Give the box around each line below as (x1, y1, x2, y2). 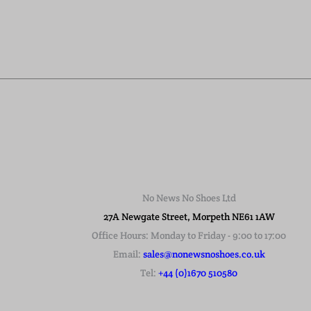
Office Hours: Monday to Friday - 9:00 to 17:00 (92, 229, 286, 242)
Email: (112, 248, 143, 261)
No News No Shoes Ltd (142, 192, 236, 205)
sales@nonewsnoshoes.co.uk (142, 248, 265, 261)
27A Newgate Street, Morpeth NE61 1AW (103, 210, 275, 224)
